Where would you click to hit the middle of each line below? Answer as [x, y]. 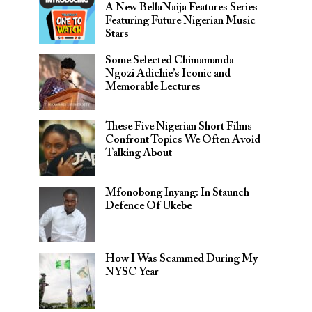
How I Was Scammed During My [181, 259]
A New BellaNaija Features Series [181, 8]
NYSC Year [132, 272]
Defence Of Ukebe [148, 206]
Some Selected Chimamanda [170, 61]
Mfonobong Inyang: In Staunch [177, 193]
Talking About [139, 153]
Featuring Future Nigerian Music [180, 21]
